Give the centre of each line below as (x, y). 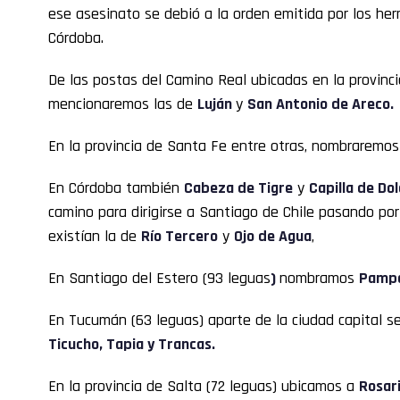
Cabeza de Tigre (238, 187)
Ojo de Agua (273, 236)
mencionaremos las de (123, 104)
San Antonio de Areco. (321, 104)
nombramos (319, 278)
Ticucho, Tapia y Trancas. (132, 344)
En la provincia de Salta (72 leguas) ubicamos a (204, 386)
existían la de (95, 236)
